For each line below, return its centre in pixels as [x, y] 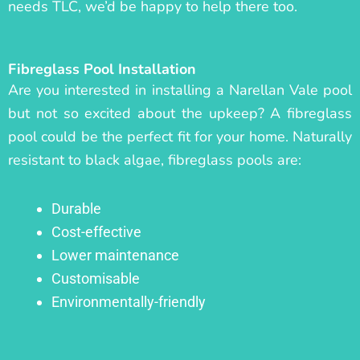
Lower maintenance [115, 256]
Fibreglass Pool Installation [102, 69]
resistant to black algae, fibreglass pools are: [155, 160]
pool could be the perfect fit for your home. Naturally [180, 136]
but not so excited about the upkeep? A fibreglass [180, 113]
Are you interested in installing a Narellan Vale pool [180, 90]
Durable [76, 209]
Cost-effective [96, 232]
